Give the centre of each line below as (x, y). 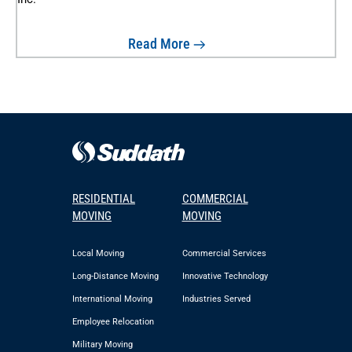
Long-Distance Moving (115, 277)
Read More (159, 43)
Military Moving (103, 345)
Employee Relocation (113, 322)
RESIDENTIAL (104, 198)
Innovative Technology (225, 277)
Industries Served (216, 299)
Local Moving (98, 254)
